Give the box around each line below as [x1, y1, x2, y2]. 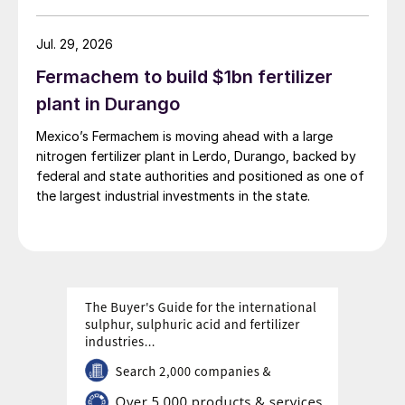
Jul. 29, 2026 [36, 36, 113, 52]
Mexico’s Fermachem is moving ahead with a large [36, 128, 333, 144]
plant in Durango [36, 93, 180, 115]
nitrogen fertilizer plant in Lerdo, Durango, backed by [36, 148, 356, 164]
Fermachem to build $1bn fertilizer [36, 66, 333, 88]
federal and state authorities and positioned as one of [36, 168, 364, 184]
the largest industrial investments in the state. [36, 188, 310, 203]
